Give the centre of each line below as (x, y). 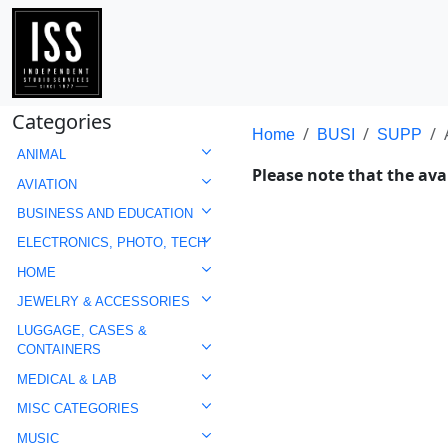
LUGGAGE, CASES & (81, 331)
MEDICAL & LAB (66, 379)
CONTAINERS (58, 350)
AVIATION (46, 184)
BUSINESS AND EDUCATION (104, 213)
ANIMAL (41, 155)
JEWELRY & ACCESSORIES (103, 302)
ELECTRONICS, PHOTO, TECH (111, 243)
